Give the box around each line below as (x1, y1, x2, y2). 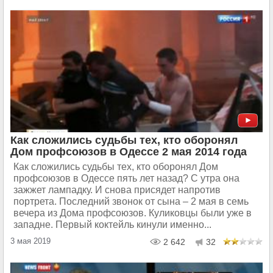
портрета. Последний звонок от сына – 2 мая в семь (13, 196, 249, 207)
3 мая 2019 (10, 236, 51, 246)
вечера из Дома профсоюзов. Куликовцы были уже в (13, 208, 252, 219)
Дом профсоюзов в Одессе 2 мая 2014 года (10, 146, 247, 158)
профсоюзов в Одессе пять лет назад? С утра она (13, 173, 239, 184)
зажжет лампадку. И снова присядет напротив (13, 185, 221, 196)
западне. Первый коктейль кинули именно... (13, 219, 211, 230)
